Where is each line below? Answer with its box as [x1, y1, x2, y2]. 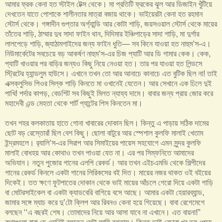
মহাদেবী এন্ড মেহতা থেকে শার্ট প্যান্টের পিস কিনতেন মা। [5, 99, 143, 108]
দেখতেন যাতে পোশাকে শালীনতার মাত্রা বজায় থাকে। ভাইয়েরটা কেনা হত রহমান [5, 9, 203, 18]
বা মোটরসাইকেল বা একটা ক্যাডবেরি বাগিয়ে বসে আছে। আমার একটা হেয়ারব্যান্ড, [5, 188, 204, 197]
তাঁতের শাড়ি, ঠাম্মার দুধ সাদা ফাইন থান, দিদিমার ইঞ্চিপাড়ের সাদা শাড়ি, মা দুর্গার [5, 29, 199, 38]
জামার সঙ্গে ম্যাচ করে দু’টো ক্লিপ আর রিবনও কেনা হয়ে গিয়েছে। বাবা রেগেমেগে [5, 198, 205, 207]
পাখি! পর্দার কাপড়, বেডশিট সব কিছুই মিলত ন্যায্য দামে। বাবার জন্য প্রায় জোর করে [5, 89, 213, 98]
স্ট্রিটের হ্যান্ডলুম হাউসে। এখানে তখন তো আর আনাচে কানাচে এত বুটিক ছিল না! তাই [5, 69, 217, 78]
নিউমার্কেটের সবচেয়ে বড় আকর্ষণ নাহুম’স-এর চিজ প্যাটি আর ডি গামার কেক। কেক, [5, 49, 211, 58]
